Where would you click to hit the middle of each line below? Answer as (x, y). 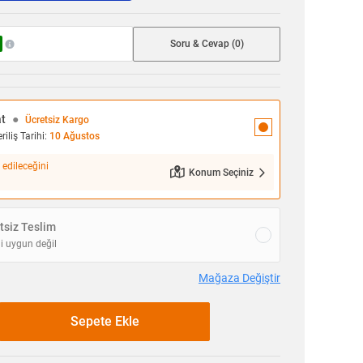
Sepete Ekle (105, 322)
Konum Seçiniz (221, 172)
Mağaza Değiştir (239, 278)
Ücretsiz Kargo (57, 120)
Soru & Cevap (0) (207, 43)
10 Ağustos (75, 137)
